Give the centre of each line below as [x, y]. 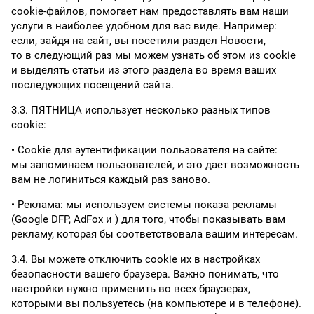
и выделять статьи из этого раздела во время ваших [144, 70]
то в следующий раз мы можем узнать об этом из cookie [153, 55]
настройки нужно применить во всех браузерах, [131, 289]
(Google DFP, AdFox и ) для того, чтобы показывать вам [148, 219]
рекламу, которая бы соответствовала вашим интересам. [155, 234]
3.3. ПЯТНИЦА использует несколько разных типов [141, 110]
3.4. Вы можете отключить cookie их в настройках [136, 259]
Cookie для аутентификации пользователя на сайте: [148, 150]
